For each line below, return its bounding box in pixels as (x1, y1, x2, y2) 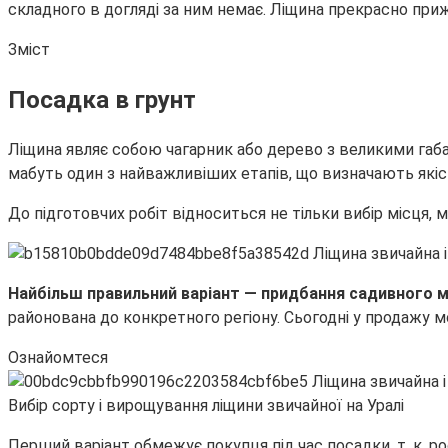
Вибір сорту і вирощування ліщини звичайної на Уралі (8, 395, 404, 415)
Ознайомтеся (8, 347, 108, 367)
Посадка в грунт (8, 85, 196, 114)
